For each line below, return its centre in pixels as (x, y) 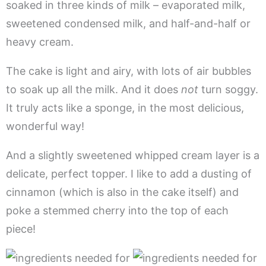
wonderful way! (45, 126)
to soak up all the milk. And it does (94, 90)
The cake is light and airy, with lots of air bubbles (129, 71)
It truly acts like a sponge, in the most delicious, (125, 108)
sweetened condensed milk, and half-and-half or (128, 24)
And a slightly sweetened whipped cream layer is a (133, 156)
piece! (21, 229)
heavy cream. (40, 42)
